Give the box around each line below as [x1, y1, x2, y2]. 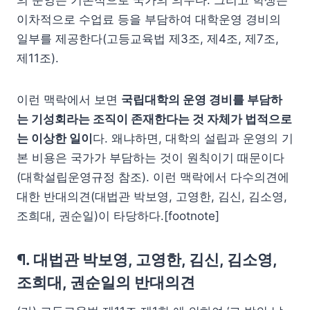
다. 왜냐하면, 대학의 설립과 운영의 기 [93, 131, 293, 145]
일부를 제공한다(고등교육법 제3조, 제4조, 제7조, [17, 31, 279, 46]
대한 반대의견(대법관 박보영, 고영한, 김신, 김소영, [17, 189, 287, 203]
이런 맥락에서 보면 [17, 92, 121, 107]
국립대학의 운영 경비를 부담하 [121, 92, 282, 107]
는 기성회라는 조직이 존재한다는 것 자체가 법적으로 [17, 111, 292, 126]
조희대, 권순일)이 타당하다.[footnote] [17, 208, 219, 223]
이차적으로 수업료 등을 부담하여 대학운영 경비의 [17, 12, 281, 26]
